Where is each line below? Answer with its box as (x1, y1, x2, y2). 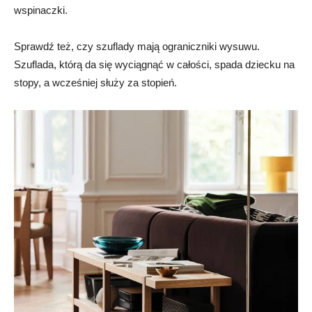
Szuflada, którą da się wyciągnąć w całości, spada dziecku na (14, 58, 295, 70)
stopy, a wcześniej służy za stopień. (14, 77, 177, 88)
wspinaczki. (14, 4, 68, 16)
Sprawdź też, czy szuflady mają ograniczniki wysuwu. (14, 40, 260, 52)
